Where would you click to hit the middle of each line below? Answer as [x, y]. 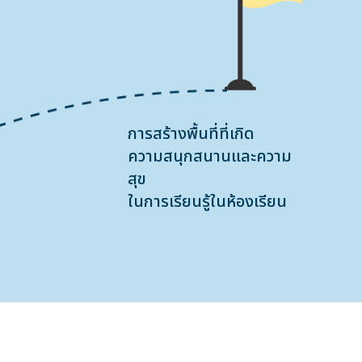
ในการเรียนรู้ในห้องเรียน [207, 202]
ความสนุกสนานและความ [209, 157]
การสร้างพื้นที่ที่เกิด [191, 134]
